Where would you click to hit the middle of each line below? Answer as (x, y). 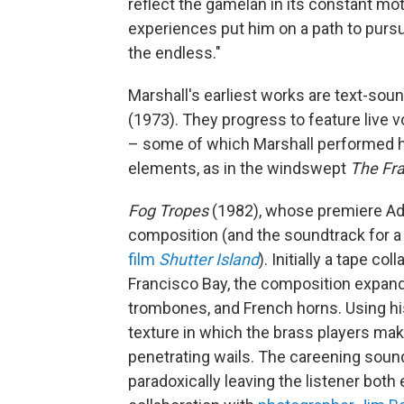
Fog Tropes (168, 210)
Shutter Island (209, 259)
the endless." (174, 52)
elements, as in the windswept (239, 168)
